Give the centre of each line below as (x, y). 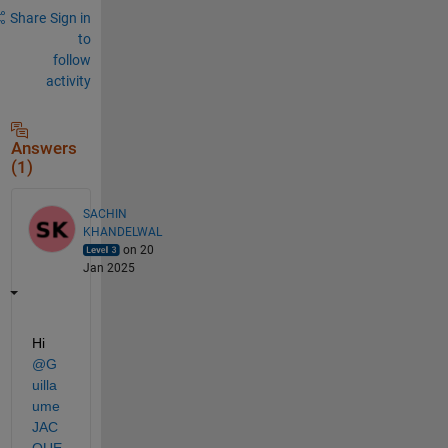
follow (71, 59)
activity (68, 80)
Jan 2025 (108, 267)
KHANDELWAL (122, 231)
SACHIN (104, 213)
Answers (43, 148)
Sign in (70, 17)
